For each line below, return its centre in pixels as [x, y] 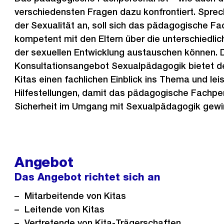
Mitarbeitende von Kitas [75, 196]
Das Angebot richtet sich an [88, 177]
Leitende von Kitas [65, 209]
